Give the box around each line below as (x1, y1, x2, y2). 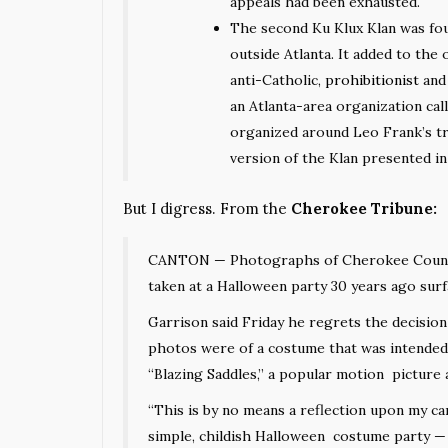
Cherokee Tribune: (291, 198, 437, 218)
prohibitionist (325, 70, 419, 89)
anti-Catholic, (230, 70, 325, 89)
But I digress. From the (123, 198, 291, 218)
